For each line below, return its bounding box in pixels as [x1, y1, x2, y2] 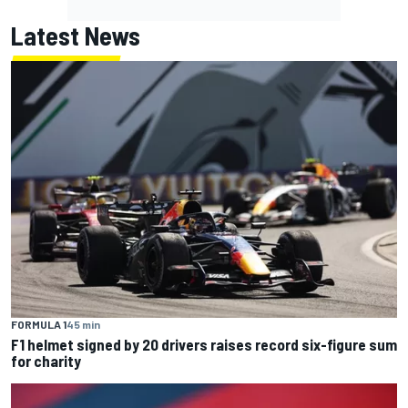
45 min [66, 318, 100, 331]
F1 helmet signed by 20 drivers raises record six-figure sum [11, 335, 397, 354]
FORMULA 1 [11, 318, 66, 331]
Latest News [11, 19, 140, 51]
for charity [11, 352, 81, 371]
